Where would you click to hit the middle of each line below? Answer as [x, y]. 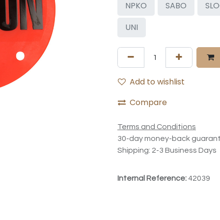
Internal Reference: [153, 179]
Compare [148, 103]
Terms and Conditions [157, 127]
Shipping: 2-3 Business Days [167, 151]
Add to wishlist [157, 82]
